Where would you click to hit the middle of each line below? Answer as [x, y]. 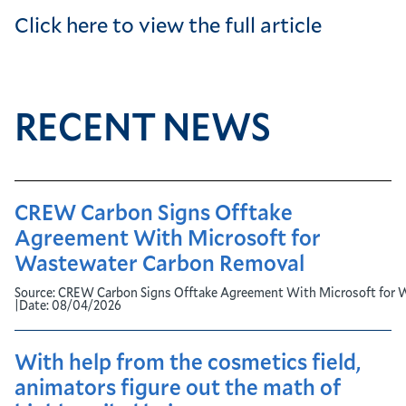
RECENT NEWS [143, 126]
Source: [36, 293]
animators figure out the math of [178, 387]
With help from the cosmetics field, [188, 362]
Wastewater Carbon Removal [159, 263]
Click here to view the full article [168, 25]
